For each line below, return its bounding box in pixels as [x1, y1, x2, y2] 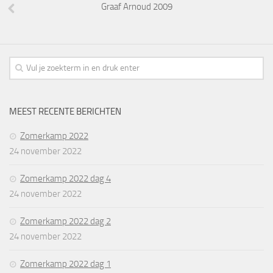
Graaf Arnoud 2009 [101, 1, 172, 13]
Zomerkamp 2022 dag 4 [20, 173, 111, 185]
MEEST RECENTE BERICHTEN [9, 106, 121, 118]
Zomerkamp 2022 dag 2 [20, 216, 111, 227]
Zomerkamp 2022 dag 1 [20, 258, 111, 270]
